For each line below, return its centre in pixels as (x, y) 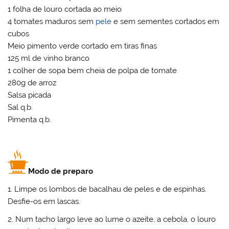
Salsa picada (30, 95)
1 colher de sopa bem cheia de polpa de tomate (93, 70)
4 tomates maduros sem (52, 21)
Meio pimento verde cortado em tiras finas (83, 46)
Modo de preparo (61, 171)
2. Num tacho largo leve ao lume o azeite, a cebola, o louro (112, 220)
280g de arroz (32, 83)
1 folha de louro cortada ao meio (65, 9)
